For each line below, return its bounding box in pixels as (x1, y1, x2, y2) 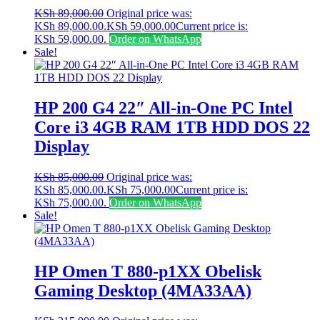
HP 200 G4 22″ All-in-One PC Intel (34, 98, 293, 117)
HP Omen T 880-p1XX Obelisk (34, 261, 261, 281)
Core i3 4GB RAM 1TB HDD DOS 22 (34, 117, 310, 136)
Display (34, 136, 89, 156)
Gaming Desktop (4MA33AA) (34, 281, 251, 300)
